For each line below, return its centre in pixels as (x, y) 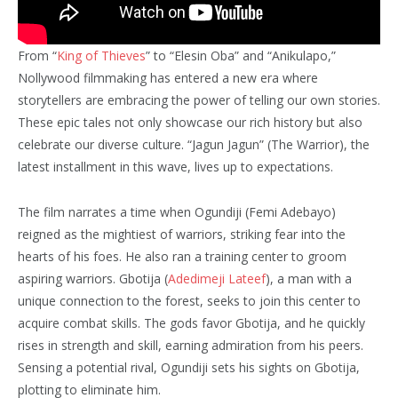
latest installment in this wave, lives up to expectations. (175, 167)
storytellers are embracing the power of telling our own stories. (199, 100)
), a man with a (309, 279)
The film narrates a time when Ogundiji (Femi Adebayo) (177, 212)
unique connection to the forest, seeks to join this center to (189, 301)
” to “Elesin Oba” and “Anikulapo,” (241, 56)
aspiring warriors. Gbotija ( (93, 279)
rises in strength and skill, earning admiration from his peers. (191, 346)
